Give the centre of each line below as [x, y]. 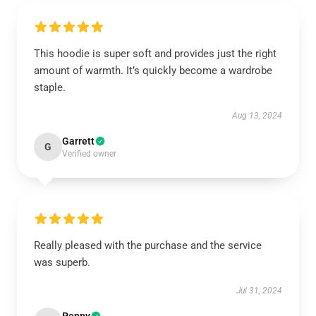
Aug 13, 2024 [257, 116]
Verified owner [89, 154]
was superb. [62, 262]
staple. [50, 87]
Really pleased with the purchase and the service [148, 245]
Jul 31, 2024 [259, 291]
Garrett [78, 141]
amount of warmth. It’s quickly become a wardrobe [153, 71]
